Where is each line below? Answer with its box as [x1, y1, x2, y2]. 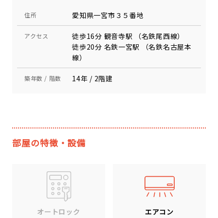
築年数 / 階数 [24, 74, 61, 82]
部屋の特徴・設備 [12, 136, 86, 149]
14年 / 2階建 [72, 73, 113, 83]
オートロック [37, 207, 80, 217]
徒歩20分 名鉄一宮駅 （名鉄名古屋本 [72, 42, 192, 52]
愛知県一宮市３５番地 [72, 10, 144, 20]
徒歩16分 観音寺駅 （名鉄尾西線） [72, 31, 184, 41]
